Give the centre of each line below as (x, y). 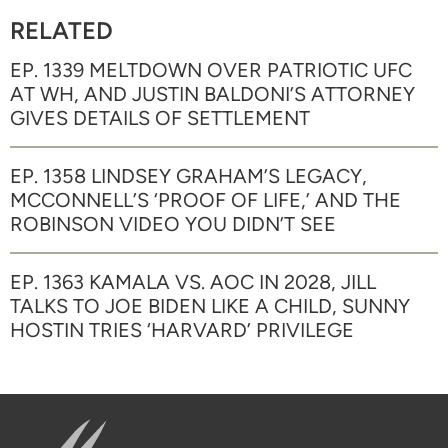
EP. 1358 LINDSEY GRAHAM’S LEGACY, (188, 175)
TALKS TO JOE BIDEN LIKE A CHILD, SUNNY (210, 305)
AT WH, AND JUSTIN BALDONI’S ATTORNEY (212, 93)
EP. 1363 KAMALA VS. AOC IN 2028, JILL (193, 281)
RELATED (61, 30)
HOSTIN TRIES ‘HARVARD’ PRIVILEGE (182, 329)
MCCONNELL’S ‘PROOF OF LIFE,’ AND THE (205, 199)
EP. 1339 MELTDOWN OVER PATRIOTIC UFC (211, 69)
